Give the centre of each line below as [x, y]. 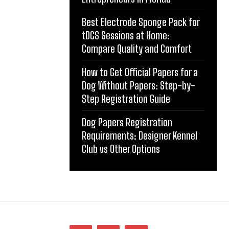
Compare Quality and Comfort [137, 48]
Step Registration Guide [126, 98]
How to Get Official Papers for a [140, 72]
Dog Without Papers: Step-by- [139, 85]
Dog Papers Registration [127, 122]
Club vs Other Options [121, 148]
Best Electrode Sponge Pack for [141, 22]
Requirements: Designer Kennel [140, 135]
